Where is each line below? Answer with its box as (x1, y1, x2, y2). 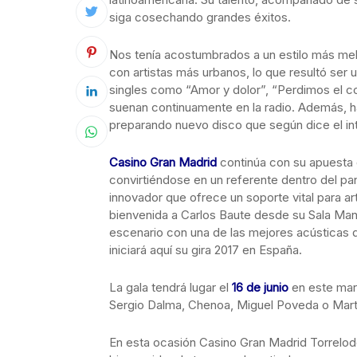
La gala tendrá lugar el (109, 280, 232, 295)
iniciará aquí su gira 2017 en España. (109, 242, 302, 257)
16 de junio (232, 280, 288, 295)
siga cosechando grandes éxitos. (109, 10, 291, 25)
